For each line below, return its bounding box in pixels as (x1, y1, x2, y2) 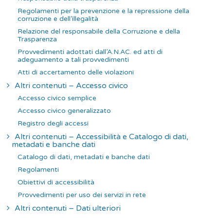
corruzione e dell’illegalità (18, 14, 98, 23)
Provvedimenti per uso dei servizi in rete (18, 190, 146, 199)
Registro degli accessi (18, 119, 89, 127)
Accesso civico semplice (18, 93, 96, 102)
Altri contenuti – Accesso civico (15, 80, 128, 91)
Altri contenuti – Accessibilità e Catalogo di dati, (15, 131, 188, 142)
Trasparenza (18, 35, 57, 43)
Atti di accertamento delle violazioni (18, 68, 134, 76)
